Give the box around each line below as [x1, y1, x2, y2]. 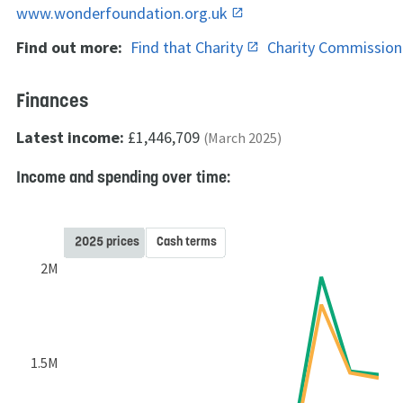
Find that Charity [130, 36, 246, 58]
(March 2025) [203, 129, 282, 147]
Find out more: [16, 36, 122, 58]
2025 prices [75, 232, 139, 249]
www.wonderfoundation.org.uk [16, 2, 231, 23]
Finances [16, 87, 88, 112]
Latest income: [16, 126, 124, 148]
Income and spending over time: [16, 166, 230, 187]
